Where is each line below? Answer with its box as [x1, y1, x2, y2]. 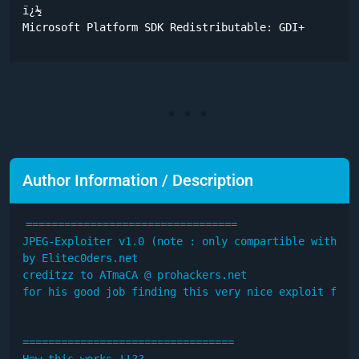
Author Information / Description [22, 170, 253, 190]
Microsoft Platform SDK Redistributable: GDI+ [22, 20, 305, 34]
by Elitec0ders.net [22, 251, 138, 264]
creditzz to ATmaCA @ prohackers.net [22, 268, 247, 281]
